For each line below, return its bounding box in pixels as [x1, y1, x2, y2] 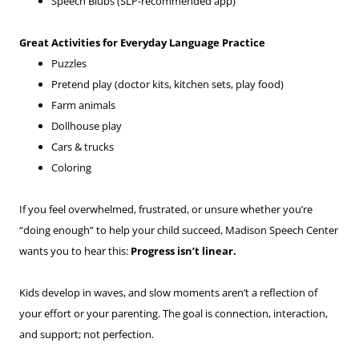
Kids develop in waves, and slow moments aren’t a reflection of [19, 285, 317, 301]
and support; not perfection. [19, 327, 154, 342]
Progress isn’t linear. [131, 244, 236, 259]
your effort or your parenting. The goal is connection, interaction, [19, 306, 328, 321]
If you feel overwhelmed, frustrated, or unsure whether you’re [19, 202, 313, 217]
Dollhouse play [51, 119, 122, 134]
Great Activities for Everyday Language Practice [19, 35, 265, 50]
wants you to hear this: [19, 244, 131, 259]
